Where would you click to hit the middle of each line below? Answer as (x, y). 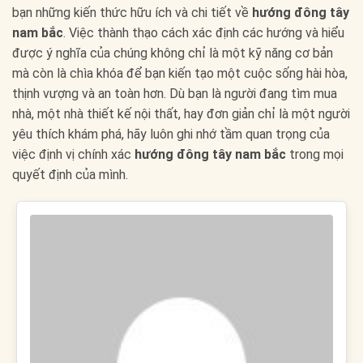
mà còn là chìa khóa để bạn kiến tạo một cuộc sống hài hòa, (180, 73)
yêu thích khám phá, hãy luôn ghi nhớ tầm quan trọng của (171, 134)
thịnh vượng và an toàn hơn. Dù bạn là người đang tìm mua (175, 93)
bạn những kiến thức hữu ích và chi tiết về (132, 12)
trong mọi (315, 154)
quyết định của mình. (70, 174)
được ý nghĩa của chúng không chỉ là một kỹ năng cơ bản (173, 53)
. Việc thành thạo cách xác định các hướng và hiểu (204, 32)
